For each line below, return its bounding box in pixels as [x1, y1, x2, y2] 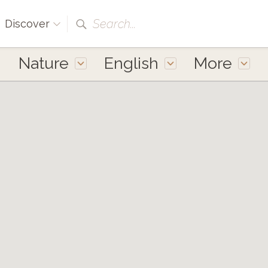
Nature [18, 54, 69, 72]
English [103, 54, 159, 72]
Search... [93, 17, 136, 31]
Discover [5, 17, 53, 30]
